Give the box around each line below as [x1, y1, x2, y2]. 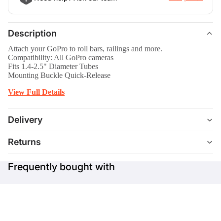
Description [8, 28, 57, 39]
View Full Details [8, 87, 65, 96]
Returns [8, 137, 41, 147]
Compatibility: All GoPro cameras [8, 53, 113, 62]
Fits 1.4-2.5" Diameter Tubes [8, 62, 98, 71]
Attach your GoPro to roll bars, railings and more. [8, 44, 162, 53]
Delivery [8, 114, 42, 125]
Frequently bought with [8, 160, 115, 173]
